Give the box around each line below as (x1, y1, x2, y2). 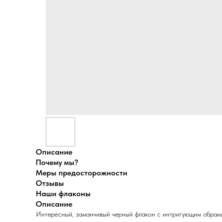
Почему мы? (36, 158, 78, 167)
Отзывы (36, 178, 64, 188)
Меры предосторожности (36, 168, 127, 177)
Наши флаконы (36, 189, 91, 198)
